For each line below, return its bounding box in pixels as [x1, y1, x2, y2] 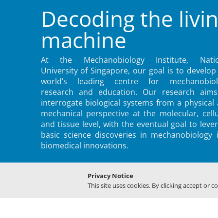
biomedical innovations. [40, 140, 128, 151]
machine [40, 25, 127, 54]
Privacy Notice [87, 171, 133, 180]
